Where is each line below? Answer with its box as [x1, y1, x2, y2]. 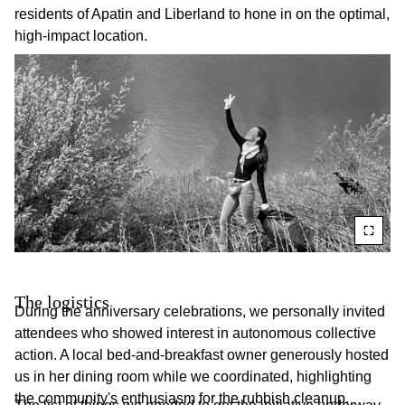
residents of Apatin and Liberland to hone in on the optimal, [14, 6, 390, 23]
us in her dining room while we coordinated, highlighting [14, 368, 372, 384]
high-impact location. [14, 28, 147, 44]
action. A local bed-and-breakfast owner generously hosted [14, 346, 389, 363]
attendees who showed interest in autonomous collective [14, 325, 376, 341]
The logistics [14, 291, 109, 312]
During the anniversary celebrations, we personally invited [14, 303, 385, 319]
